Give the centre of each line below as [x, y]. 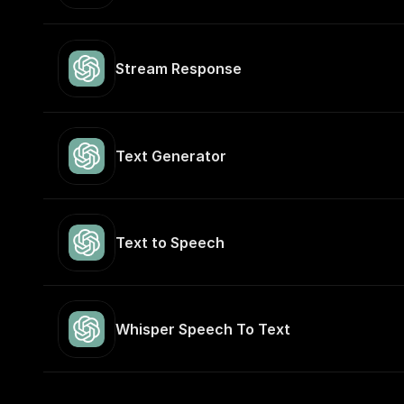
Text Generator [171, 156]
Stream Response [179, 69]
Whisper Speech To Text [203, 329]
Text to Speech [170, 243]
